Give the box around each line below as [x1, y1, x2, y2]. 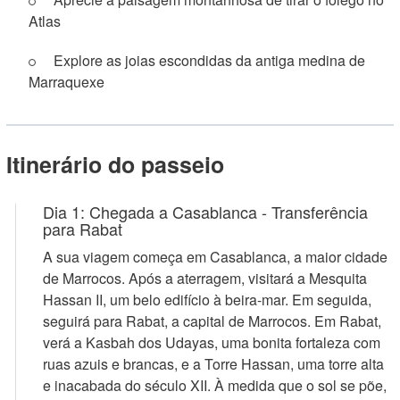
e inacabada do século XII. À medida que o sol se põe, [43, 375, 387, 396]
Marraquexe [29, 71, 104, 92]
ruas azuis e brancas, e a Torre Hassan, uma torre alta [43, 354, 384, 374]
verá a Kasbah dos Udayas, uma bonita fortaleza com [43, 332, 380, 353]
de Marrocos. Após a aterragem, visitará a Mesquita [43, 268, 367, 288]
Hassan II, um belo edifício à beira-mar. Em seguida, [43, 289, 371, 310]
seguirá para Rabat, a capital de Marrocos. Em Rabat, [43, 311, 381, 331]
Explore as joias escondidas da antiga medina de [54, 50, 365, 71]
